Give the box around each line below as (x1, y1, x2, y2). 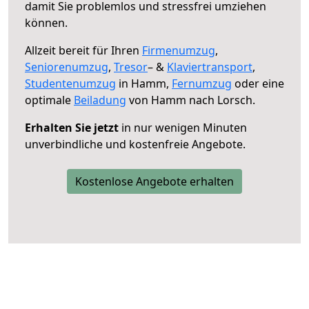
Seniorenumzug (25, 59, 108, 74)
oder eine (232, 75, 284, 91)
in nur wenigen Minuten (119, 119, 247, 135)
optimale (25, 92, 74, 108)
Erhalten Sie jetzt (25, 119, 119, 135)
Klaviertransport (167, 59, 252, 74)
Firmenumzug (142, 42, 215, 58)
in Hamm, (116, 75, 172, 91)
